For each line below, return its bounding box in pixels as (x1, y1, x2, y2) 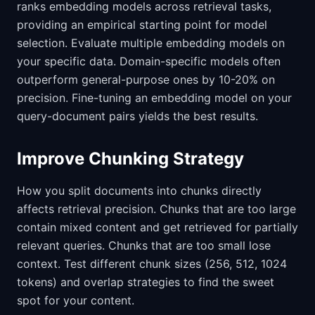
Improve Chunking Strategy (17, 148, 244, 169)
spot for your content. (17, 293, 134, 307)
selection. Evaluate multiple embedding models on (17, 36, 285, 50)
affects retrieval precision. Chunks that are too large (17, 202, 296, 216)
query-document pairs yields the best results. (17, 109, 258, 123)
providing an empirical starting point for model (17, 18, 267, 32)
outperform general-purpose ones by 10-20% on (17, 72, 275, 86)
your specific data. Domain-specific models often (17, 54, 281, 68)
